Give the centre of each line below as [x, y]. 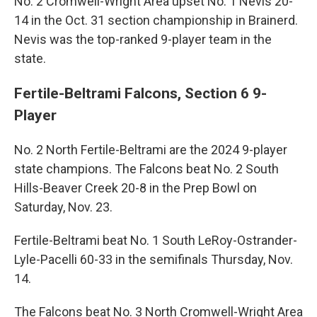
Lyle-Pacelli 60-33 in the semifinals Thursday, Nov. [154, 260]
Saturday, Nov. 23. [63, 207]
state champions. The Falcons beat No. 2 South [146, 169]
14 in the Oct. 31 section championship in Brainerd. [156, 21]
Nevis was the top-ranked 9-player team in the [143, 40]
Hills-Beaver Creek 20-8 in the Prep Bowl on [136, 188]
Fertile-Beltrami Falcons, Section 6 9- [140, 93]
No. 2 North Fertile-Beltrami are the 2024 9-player [151, 150]
